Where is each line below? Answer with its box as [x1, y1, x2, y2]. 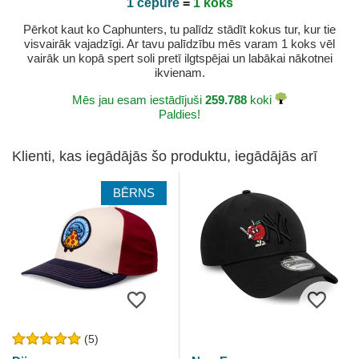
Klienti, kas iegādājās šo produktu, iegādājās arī [12, 148, 317, 165]
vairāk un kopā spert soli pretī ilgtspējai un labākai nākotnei [26, 51, 333, 66]
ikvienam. [154, 66, 205, 80]
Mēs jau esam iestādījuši [72, 93, 205, 107]
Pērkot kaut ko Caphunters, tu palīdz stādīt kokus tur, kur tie [23, 22, 336, 37]
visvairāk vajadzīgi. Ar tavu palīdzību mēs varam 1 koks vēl [24, 37, 335, 51]
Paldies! [159, 107, 200, 122]
